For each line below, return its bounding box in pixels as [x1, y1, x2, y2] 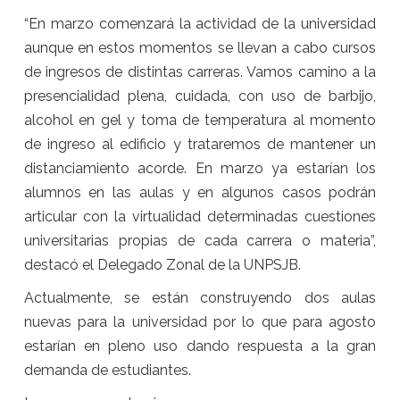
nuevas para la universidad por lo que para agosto [23, 313, 377, 331]
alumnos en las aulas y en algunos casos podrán [23, 184, 377, 202]
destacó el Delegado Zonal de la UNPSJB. [23, 256, 301, 274]
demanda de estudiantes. [23, 362, 191, 379]
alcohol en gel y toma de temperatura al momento [23, 112, 377, 129]
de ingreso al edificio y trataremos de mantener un [23, 136, 377, 154]
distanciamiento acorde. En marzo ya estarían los [23, 160, 377, 178]
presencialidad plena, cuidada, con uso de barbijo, [23, 87, 377, 105]
